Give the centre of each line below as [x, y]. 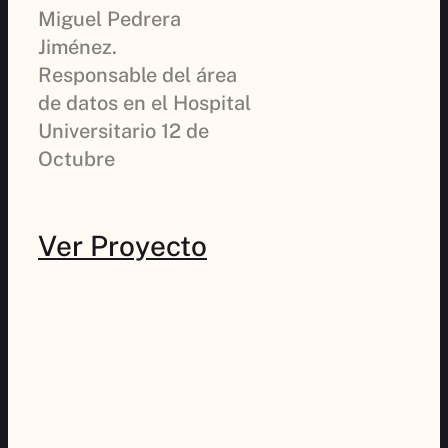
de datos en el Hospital [144, 102]
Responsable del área [137, 74]
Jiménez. [77, 46]
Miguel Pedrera [109, 18]
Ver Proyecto [122, 245]
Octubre [76, 158]
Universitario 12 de [123, 130]
